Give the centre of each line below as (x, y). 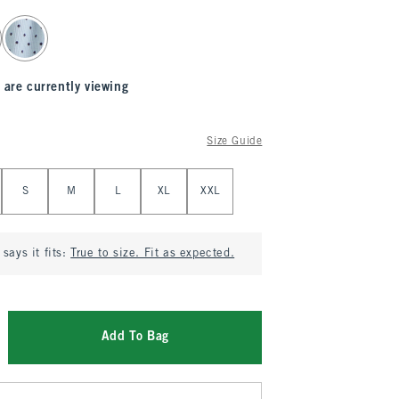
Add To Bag (135, 337)
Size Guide (235, 142)
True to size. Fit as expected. (153, 254)
